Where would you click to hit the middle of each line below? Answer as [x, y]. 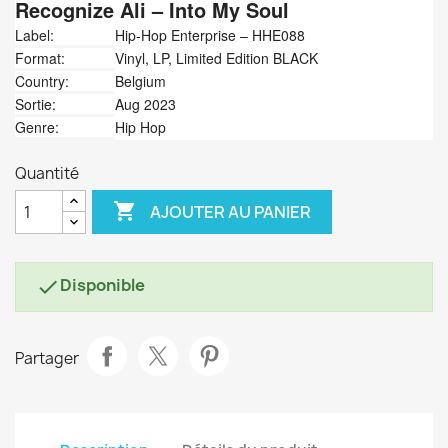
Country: [42, 81]
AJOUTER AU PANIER [231, 211]
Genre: [37, 127]
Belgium [140, 81]
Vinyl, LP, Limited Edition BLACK [216, 58]
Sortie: [35, 104]
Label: [34, 35]
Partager [47, 358]
